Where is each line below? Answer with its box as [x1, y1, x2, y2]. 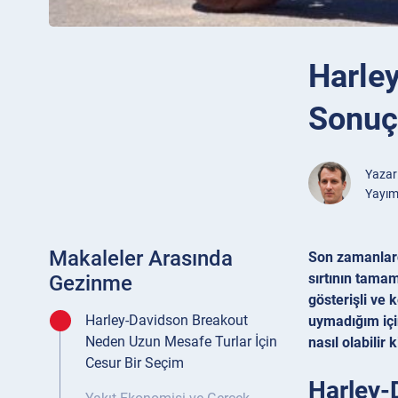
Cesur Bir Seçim [85, 354, 184, 372]
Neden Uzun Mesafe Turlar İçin [85, 333, 277, 351]
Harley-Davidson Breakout [85, 312, 248, 330]
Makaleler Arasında [49, 246, 233, 272]
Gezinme [49, 271, 132, 297]
